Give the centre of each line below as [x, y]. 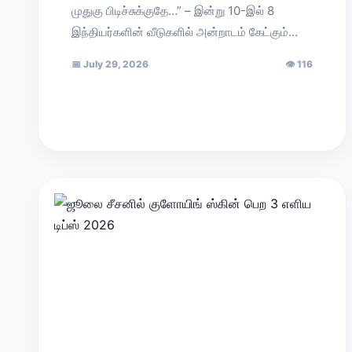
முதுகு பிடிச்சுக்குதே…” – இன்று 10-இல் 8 [173, 11]
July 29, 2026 [115, 64]
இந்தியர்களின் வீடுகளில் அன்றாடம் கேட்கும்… [185, 32]
